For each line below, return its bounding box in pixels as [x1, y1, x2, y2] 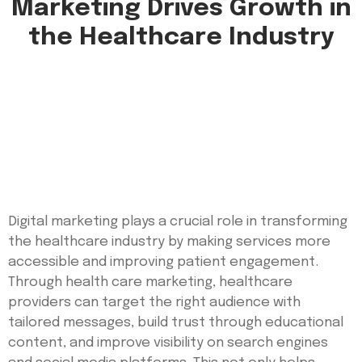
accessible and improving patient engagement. [8, 255, 318, 269]
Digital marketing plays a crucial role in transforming [8, 214, 347, 229]
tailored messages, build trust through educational [8, 315, 343, 330]
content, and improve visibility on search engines [8, 335, 328, 350]
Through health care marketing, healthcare [8, 275, 293, 289]
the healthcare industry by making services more [8, 234, 330, 249]
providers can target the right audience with [8, 295, 301, 309]
